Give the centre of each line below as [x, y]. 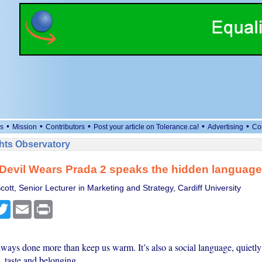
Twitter [23, 205]
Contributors [65, 127]
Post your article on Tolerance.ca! [146, 127]
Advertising [225, 127]
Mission [25, 127]
